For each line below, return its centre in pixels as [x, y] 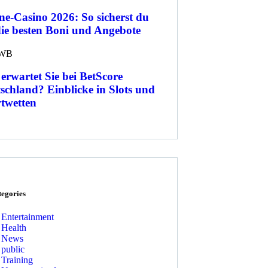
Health [14, 228]
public [13, 249]
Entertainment [28, 217]
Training [17, 260]
